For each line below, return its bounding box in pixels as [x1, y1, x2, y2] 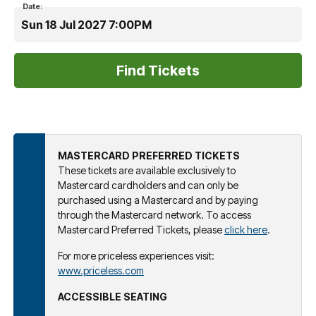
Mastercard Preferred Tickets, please [58, 223, 224, 236]
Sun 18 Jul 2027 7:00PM [21, 17, 152, 32]
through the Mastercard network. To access [58, 208, 251, 221]
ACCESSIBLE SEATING [58, 290, 167, 303]
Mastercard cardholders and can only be [58, 178, 238, 191]
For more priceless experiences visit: [58, 249, 214, 262]
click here [224, 223, 267, 236]
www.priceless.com [58, 264, 144, 276]
